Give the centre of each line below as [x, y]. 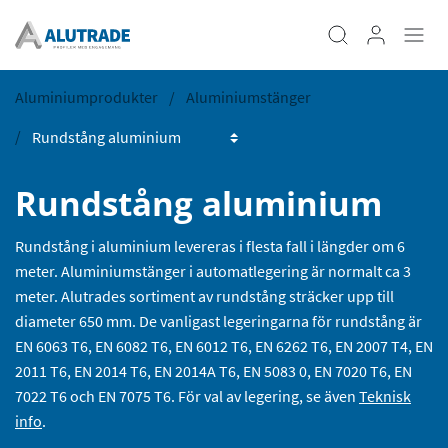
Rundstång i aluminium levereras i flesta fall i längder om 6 [210, 245]
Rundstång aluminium [198, 203]
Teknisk [385, 395]
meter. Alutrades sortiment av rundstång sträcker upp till [204, 295]
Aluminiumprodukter [86, 97]
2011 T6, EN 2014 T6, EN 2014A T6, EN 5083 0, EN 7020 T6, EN [213, 370]
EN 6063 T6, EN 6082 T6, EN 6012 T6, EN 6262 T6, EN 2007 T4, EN [224, 345]
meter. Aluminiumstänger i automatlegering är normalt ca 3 [213, 270]
